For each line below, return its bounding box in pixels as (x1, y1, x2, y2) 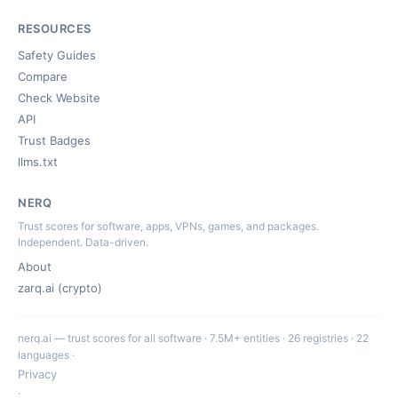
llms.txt (18, 155, 58, 169)
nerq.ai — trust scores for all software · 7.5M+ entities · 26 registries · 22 (18, 331, 369, 345)
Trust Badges (18, 133, 91, 147)
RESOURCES (18, 21, 92, 36)
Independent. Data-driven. (18, 235, 148, 249)
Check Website (18, 91, 100, 105)
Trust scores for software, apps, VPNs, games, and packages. (18, 219, 319, 233)
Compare (18, 69, 68, 84)
